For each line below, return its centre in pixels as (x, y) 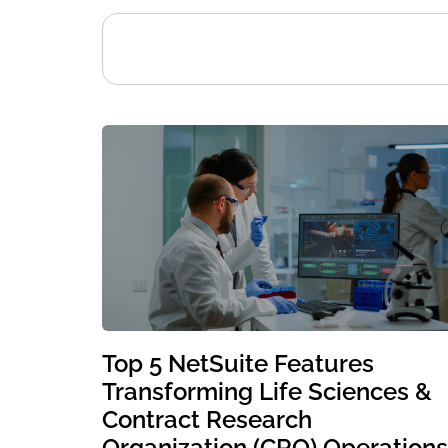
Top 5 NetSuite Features (238, 363)
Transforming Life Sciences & (267, 391)
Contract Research (207, 419)
